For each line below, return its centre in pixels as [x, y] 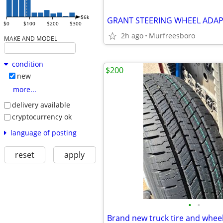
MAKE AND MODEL [30, 39]
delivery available [41, 105]
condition [27, 64]
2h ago [132, 36]
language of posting [43, 132]
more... [24, 90]
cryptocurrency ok [42, 116]
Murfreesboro [172, 36]
